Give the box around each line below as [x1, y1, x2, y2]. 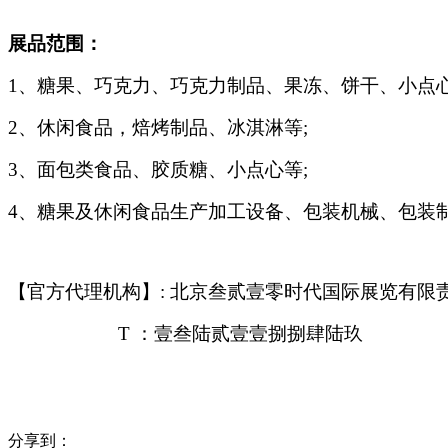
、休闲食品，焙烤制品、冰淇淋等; [18, 117, 308, 139]
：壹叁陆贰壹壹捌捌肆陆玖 [135, 323, 363, 345]
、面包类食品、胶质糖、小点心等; [18, 159, 308, 181]
